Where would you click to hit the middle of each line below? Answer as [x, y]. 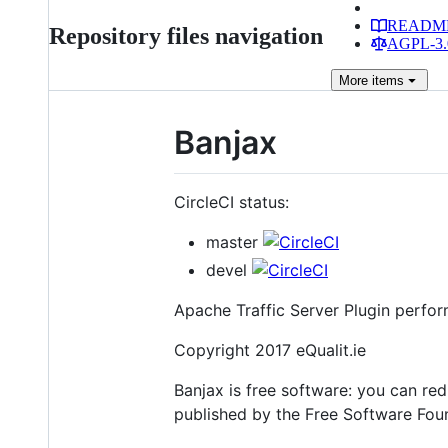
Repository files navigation [186, 36]
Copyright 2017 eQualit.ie [270, 349]
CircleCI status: [231, 201]
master [234, 241]
